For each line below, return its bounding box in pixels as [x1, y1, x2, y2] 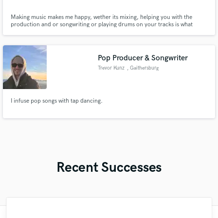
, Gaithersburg [127, 65, 159, 71]
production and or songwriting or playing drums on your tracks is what [10, 21, 193, 28]
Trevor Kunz [98, 65, 125, 71]
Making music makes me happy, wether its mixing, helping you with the [10, 14, 192, 21]
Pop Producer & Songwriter [98, 53, 188, 63]
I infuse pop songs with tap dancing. [10, 97, 103, 105]
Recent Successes [56, 160, 162, 176]
